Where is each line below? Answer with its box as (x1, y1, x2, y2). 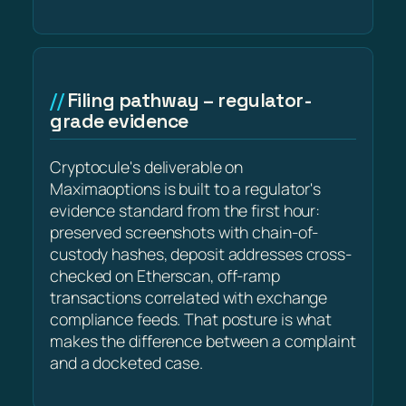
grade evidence (50, 109, 189, 134)
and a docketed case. (50, 352, 203, 374)
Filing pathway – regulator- (67, 88, 313, 113)
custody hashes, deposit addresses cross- (50, 243, 352, 266)
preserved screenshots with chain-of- (50, 221, 319, 244)
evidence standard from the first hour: (50, 199, 321, 222)
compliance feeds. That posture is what (50, 308, 333, 331)
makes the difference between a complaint (50, 330, 356, 353)
